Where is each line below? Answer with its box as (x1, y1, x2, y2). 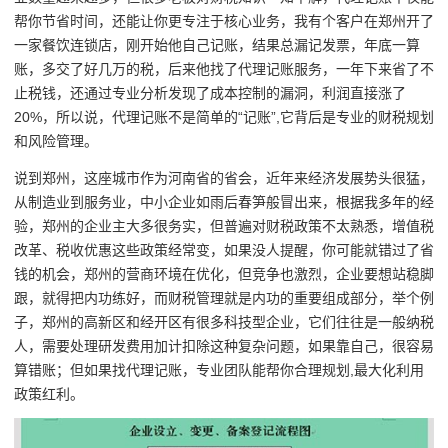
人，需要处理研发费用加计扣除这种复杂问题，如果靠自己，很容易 (14, 337, 434, 354)
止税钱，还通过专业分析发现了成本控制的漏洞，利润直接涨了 (14, 84, 406, 101)
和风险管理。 (14, 132, 98, 149)
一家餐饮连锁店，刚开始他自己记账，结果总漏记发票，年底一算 (14, 36, 420, 53)
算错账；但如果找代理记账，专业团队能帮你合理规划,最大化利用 (14, 361, 424, 378)
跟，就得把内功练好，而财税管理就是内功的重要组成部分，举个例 (14, 289, 434, 306)
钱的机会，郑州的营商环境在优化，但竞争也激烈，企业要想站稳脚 (14, 265, 434, 282)
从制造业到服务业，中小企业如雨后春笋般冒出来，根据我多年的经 (14, 193, 434, 210)
